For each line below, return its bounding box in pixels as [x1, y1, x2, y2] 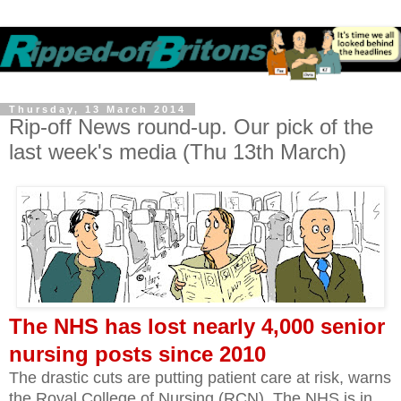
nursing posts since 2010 [9, 341, 266, 366]
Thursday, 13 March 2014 [9, 104, 186, 115]
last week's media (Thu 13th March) [9, 140, 346, 165]
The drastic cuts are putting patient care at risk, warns [9, 368, 391, 387]
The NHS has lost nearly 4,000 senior [9, 313, 385, 338]
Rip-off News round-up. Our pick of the [9, 115, 373, 140]
